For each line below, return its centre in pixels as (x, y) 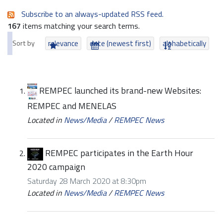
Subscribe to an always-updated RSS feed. (92, 14)
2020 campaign (56, 166)
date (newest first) (121, 44)
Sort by (24, 43)
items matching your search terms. (80, 26)
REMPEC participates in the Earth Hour (119, 153)
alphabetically (185, 44)
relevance (63, 44)
